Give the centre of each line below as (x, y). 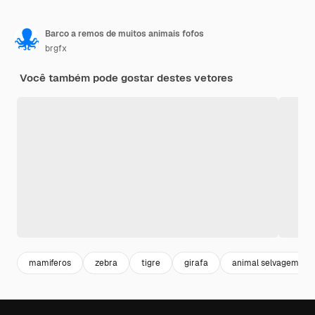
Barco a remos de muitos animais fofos (124, 34)
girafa (196, 263)
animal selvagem (265, 263)
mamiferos (50, 263)
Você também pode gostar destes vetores (126, 78)
